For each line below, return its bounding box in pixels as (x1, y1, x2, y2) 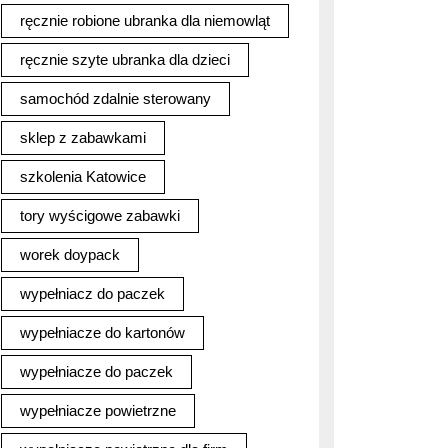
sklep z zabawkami (20, 129, 146, 146)
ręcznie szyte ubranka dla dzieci (20, 51, 230, 68)
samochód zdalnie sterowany (20, 90, 211, 107)
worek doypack (20, 246, 120, 263)
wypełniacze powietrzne (20, 402, 176, 419)
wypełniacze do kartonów (20, 324, 185, 341)
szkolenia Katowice (20, 168, 146, 185)
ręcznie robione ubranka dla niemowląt (20, 12, 270, 29)
